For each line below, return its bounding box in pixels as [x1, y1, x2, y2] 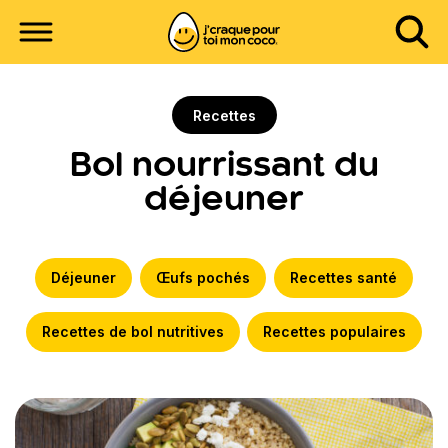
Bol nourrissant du [69, 151, 379, 183]
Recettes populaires [263, 322, 407, 340]
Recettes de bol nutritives [41, 322, 224, 340]
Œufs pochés [156, 268, 250, 286]
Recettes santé [289, 268, 397, 286]
